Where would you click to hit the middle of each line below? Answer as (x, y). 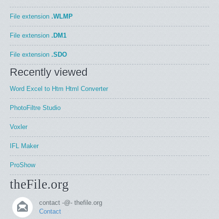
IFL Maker (24, 146)
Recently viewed (49, 72)
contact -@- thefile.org (71, 203)
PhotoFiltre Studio (35, 108)
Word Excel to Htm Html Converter (59, 89)
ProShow (22, 165)
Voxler (19, 127)
